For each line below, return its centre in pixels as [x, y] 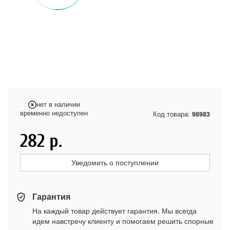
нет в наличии [58, 104]
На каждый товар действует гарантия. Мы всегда [114, 210]
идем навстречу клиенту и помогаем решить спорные [123, 221]
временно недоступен [54, 113]
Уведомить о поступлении [115, 163]
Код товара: [172, 114]
